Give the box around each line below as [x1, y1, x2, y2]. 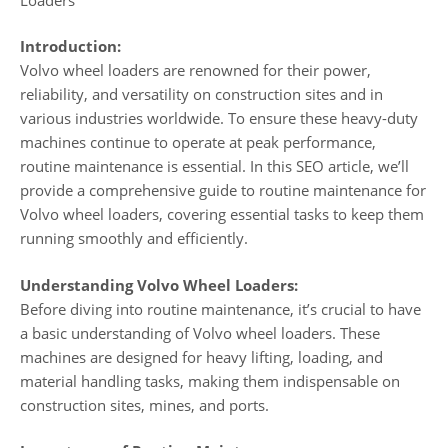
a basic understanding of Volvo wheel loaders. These [20, 322, 380, 343]
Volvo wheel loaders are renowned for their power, [20, 60, 371, 81]
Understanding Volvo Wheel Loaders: [20, 274, 298, 295]
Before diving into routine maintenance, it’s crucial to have [20, 298, 421, 319]
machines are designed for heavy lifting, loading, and [20, 346, 383, 367]
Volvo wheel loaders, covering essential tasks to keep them [20, 204, 424, 225]
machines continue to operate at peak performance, [20, 132, 376, 153]
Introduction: [20, 36, 121, 57]
